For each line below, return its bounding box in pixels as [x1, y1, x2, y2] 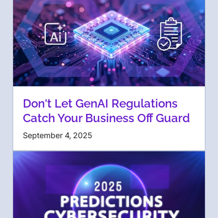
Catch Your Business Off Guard [23, 111, 190, 126]
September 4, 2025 [23, 130, 92, 141]
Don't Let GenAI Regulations [23, 96, 178, 111]
